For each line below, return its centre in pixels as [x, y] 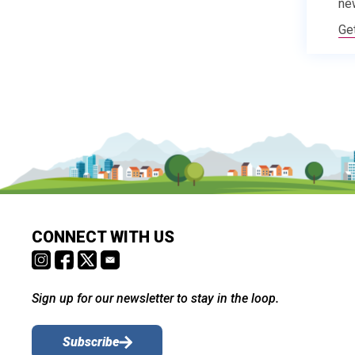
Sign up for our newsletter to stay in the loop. [155, 298]
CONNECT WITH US [103, 237]
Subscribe [90, 342]
